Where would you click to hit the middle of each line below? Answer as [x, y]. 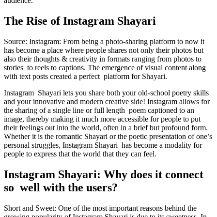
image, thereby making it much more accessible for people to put [102, 119]
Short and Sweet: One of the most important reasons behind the [102, 208]
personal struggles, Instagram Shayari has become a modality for [103, 145]
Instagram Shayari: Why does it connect [104, 175]
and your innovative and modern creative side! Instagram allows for [107, 102]
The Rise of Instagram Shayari [80, 21]
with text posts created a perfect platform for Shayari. [85, 77]
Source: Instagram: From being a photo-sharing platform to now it [104, 42]
